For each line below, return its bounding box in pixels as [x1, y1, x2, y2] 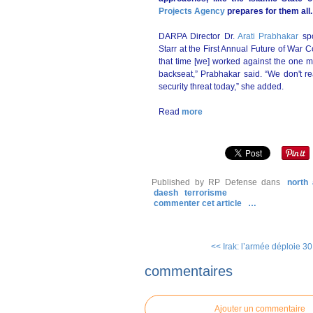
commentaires [145, 263, 233, 279]
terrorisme [184, 188, 227, 198]
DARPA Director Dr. [159, 31, 238, 41]
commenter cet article [154, 198, 244, 208]
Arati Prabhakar [238, 31, 299, 41]
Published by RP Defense [152, 177, 257, 187]
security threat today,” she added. [159, 82, 284, 92]
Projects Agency [159, 6, 225, 16]
